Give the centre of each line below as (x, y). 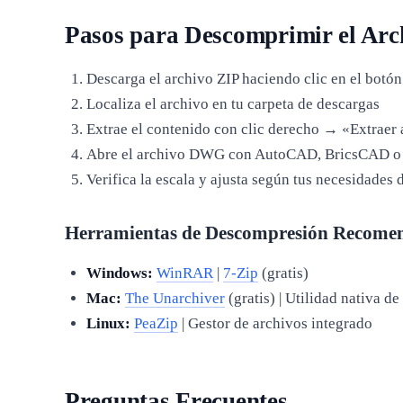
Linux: (108, 323)
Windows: (119, 273)
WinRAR (184, 273)
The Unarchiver (175, 298)
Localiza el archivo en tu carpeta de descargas (233, 103)
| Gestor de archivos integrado (275, 323)
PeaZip (156, 323)
